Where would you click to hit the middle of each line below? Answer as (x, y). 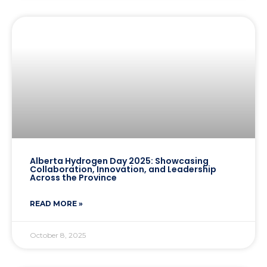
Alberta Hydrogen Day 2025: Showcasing (119, 161)
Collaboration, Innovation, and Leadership (123, 170)
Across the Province (73, 178)
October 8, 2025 (58, 235)
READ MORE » (56, 204)
